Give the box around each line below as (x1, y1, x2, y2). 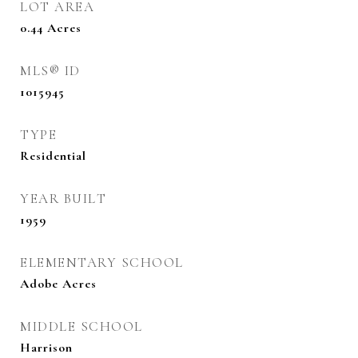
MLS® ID (20, 62, 81, 79)
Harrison (20, 340, 73, 356)
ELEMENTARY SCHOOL (20, 254, 184, 271)
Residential (20, 148, 86, 164)
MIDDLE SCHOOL (20, 318, 143, 335)
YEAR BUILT (20, 190, 106, 207)
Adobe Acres (20, 276, 97, 292)
